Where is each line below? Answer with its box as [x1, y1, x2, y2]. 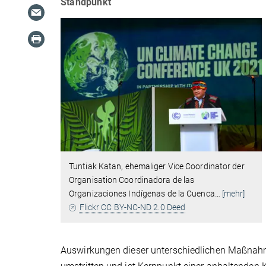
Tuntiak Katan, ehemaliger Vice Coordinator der [69, 161, 245, 172]
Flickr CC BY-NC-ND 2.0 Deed [79, 202, 186, 213]
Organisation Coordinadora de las [69, 175, 195, 185]
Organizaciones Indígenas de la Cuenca [69, 189, 215, 199]
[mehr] [221, 189, 245, 199]
